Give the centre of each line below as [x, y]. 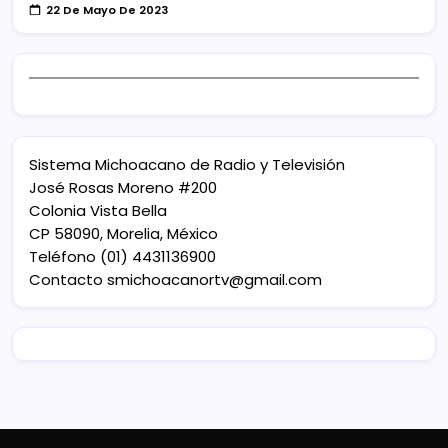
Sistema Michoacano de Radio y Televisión [187, 164]
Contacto [68, 279]
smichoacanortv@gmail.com [214, 279]
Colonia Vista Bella [98, 210]
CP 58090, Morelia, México [123, 233]
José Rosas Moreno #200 [123, 187]
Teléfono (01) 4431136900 [122, 256]
